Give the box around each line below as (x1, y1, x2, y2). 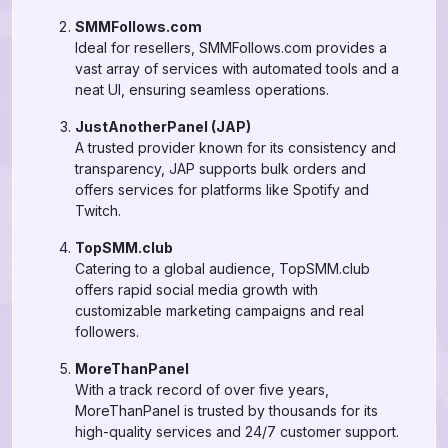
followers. (75, 323, 139, 340)
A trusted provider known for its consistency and (75, 139, 396, 156)
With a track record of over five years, (75, 381, 329, 398)
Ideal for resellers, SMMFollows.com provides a (75, 39, 387, 56)
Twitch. (75, 202, 121, 219)
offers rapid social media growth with (75, 281, 318, 298)
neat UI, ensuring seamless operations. (75, 81, 329, 98)
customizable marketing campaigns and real (75, 302, 364, 319)
